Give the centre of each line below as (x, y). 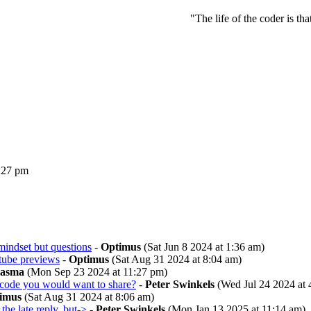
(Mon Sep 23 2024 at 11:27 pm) (96, 272)
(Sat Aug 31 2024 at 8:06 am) (88, 297)
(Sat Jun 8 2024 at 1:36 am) (203, 247)
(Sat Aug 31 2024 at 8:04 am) (175, 259)
